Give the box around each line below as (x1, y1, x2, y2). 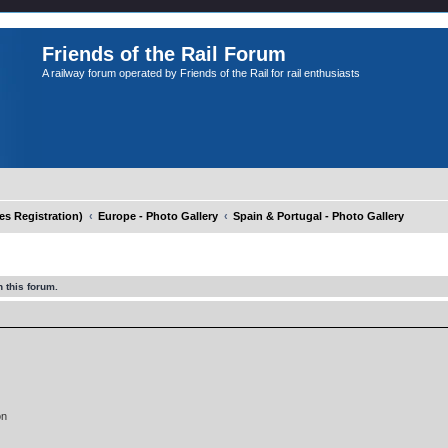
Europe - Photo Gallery (98, 210, 218, 222)
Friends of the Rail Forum (42, 43, 286, 65)
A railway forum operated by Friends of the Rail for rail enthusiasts (42, 67, 360, 79)
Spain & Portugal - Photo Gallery (233, 210, 404, 222)
